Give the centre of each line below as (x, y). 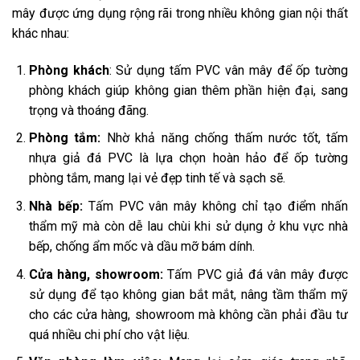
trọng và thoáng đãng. (88, 110)
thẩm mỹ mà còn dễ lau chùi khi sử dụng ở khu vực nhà (188, 226)
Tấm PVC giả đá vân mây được (256, 274)
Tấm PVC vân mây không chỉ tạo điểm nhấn (215, 206)
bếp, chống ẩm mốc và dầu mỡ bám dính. (141, 246)
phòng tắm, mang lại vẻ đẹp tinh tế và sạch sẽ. (157, 178)
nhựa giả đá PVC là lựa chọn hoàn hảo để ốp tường (188, 158)
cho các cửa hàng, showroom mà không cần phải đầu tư (188, 314)
